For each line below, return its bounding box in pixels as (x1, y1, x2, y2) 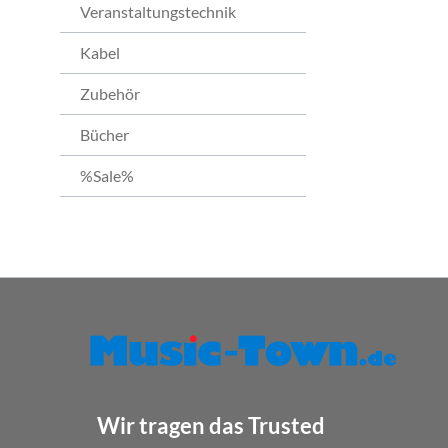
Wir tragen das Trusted (96, 411, 325, 439)
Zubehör (80, 83, 140, 103)
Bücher (80, 124, 129, 144)
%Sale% (80, 165, 134, 185)
